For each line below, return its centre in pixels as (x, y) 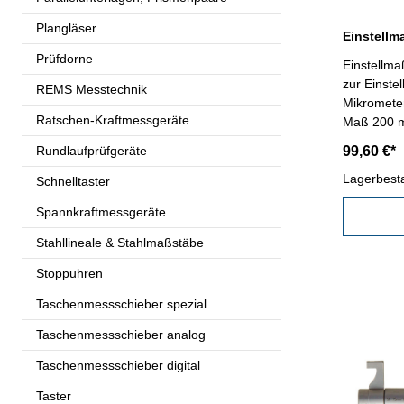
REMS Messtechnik (92, 89)
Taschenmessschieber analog (121, 334)
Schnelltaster (73, 181)
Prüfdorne (64, 58)
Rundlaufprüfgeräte (92, 150)
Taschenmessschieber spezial (121, 303)
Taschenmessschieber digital (118, 365)
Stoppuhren (69, 273)
